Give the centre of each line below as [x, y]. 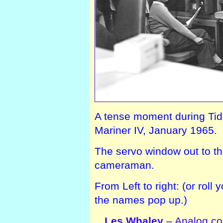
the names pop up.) [141, 200]
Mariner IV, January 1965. [156, 130]
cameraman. [124, 165]
